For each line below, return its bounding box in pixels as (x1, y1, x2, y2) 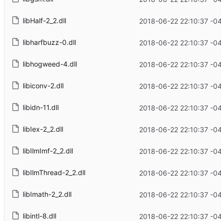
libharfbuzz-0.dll (22, 38, 76, 47)
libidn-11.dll (22, 103, 59, 112)
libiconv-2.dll (22, 81, 64, 90)
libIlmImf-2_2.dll (22, 147, 73, 155)
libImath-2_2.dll (22, 190, 72, 199)
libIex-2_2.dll (22, 125, 63, 134)
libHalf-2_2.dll (22, 16, 66, 25)
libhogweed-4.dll (22, 60, 77, 69)
